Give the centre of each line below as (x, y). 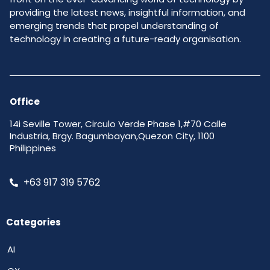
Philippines (36, 148)
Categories (33, 222)
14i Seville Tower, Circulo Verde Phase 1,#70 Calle (118, 124)
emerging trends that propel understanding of (114, 25)
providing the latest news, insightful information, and (127, 12)
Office (25, 102)
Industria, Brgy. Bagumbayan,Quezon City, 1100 (112, 136)
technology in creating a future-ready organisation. (125, 39)
